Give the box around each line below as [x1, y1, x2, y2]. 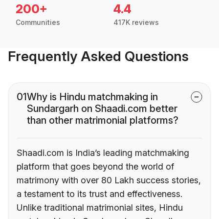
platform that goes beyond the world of [17, 161, 174, 172]
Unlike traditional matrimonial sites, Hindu [17, 202, 183, 213]
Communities [16, 18, 60, 27]
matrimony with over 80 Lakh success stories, [17, 175, 201, 186]
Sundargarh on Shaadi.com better [27, 103, 177, 115]
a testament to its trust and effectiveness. [17, 189, 182, 199]
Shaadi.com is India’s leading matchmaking [17, 148, 189, 158]
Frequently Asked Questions [8, 48, 189, 65]
